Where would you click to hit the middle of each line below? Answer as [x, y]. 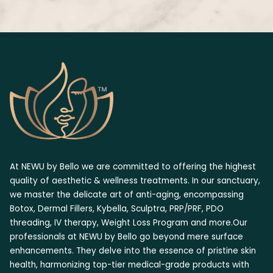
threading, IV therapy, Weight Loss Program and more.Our [129, 222]
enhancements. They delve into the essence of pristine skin [133, 250]
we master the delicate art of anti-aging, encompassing [127, 194]
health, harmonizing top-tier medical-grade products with [129, 264]
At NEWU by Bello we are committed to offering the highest [133, 166]
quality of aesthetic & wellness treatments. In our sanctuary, [135, 180]
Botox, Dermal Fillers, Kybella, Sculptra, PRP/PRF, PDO [117, 208]
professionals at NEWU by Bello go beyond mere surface [126, 236]
